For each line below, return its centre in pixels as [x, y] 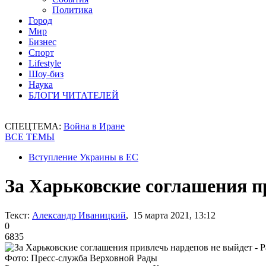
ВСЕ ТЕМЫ [30, 137]
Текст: [17, 215]
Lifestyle [45, 63]
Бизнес [42, 42]
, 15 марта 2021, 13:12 [171, 215]
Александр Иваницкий [79, 215]
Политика [72, 10]
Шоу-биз [46, 74]
